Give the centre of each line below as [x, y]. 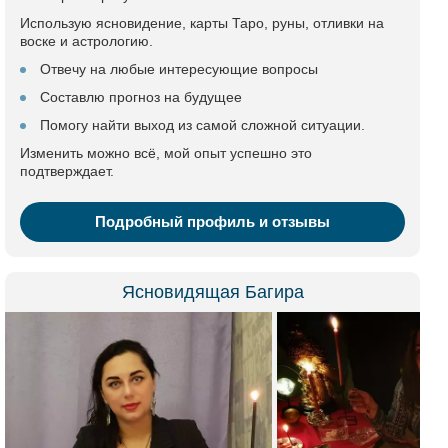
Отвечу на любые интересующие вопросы [179, 69]
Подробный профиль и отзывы [212, 221]
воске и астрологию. [86, 41]
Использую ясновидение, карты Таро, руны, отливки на [202, 23]
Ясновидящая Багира [212, 292]
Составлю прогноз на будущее [141, 97]
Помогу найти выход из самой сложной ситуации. [202, 125]
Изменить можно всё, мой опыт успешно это [166, 153]
